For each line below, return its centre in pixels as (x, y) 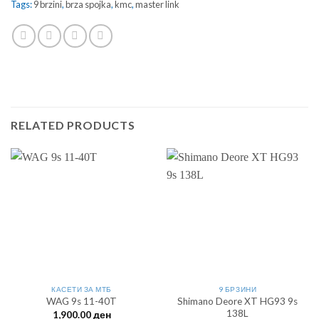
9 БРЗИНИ (237, 289)
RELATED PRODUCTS (73, 125)
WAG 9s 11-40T (82, 302)
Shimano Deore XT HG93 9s (237, 301)
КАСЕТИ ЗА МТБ (82, 289)
